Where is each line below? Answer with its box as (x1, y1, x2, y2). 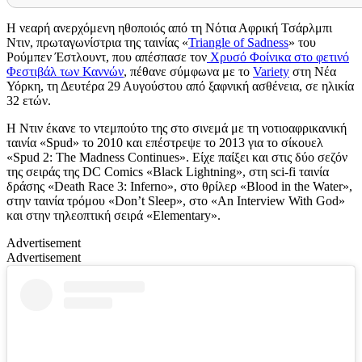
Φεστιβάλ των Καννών (6, 64, 124, 78)
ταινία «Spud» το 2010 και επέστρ (6, 135, 182, 149)
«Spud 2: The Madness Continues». (6, 149, 192, 164)
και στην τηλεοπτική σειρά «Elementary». (6, 208, 221, 222)
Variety (253, 64, 289, 78)
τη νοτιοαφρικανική (247, 120, 347, 135)
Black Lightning (153, 164, 236, 179)
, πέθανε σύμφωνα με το (124, 64, 253, 78)
